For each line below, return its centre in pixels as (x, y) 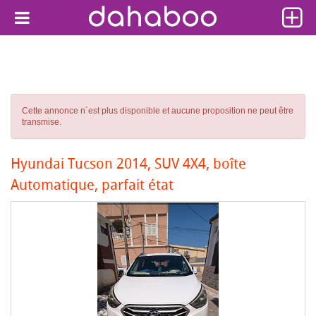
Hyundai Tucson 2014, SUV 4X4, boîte (128, 163)
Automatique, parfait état (92, 184)
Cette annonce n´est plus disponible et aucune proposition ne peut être (158, 111)
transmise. (42, 122)
